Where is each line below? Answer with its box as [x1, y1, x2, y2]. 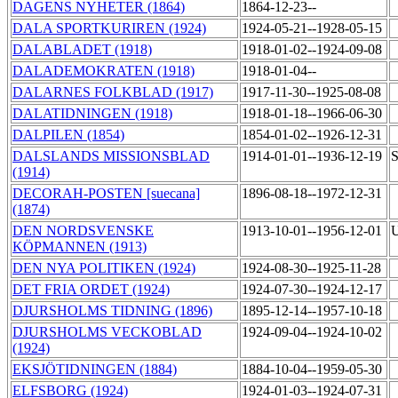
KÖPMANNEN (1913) [12, 239, 147, 255]
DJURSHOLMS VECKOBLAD [12, 324, 202, 340]
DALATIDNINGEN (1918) [12, 106, 172, 122]
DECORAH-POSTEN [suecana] [12, 186, 200, 202]
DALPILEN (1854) [12, 127, 124, 143]
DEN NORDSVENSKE [12, 223, 154, 239]
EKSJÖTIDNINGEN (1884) [12, 362, 177, 378]
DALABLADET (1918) [12, 42, 152, 58]
